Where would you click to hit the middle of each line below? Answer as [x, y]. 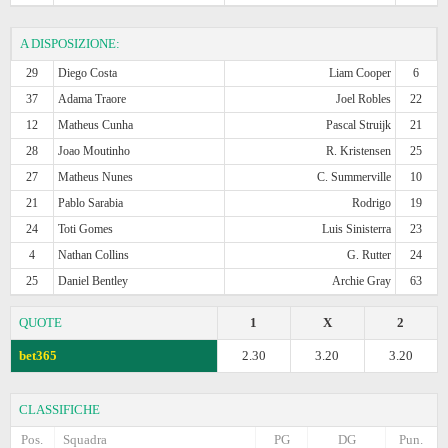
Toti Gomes [86, 228]
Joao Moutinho [94, 150]
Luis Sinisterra [356, 228]
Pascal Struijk [358, 124]
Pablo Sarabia [91, 202]
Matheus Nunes [96, 176]
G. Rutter [368, 254]
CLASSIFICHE [59, 409]
